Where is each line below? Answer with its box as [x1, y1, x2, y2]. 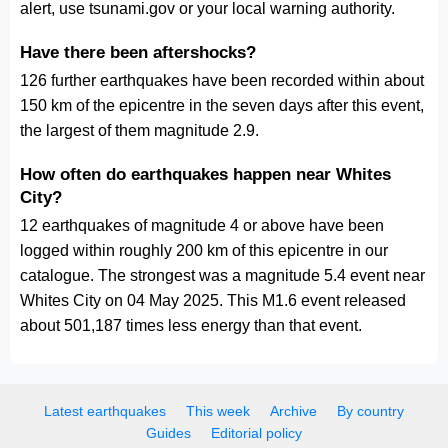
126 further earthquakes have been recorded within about [20, 72, 424, 89]
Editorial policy [211, 425, 302, 441]
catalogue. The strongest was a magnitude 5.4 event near [20, 267, 425, 284]
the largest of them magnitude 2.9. [20, 122, 259, 139]
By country [337, 403, 404, 419]
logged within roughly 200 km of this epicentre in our [20, 242, 388, 259]
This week [186, 403, 250, 419]
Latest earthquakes [44, 403, 166, 419]
